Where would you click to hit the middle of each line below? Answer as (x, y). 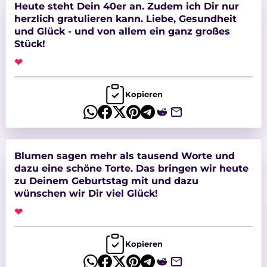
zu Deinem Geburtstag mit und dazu (106, 181)
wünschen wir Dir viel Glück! (86, 193)
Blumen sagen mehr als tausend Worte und (124, 156)
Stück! (30, 44)
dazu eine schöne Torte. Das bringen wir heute (131, 168)
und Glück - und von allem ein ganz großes (122, 31)
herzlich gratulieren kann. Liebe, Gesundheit (125, 19)
